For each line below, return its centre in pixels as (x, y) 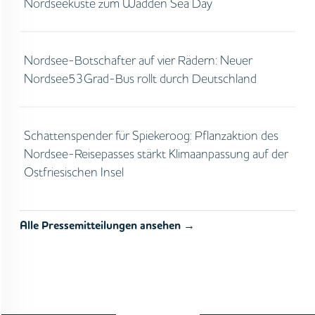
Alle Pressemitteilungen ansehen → (107, 226)
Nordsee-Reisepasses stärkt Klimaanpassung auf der (156, 154)
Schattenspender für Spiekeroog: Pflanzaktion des (151, 135)
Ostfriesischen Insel (73, 172)
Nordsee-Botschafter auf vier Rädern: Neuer (138, 60)
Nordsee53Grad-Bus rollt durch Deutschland (140, 78)
